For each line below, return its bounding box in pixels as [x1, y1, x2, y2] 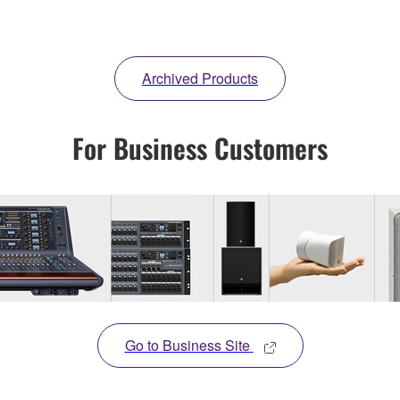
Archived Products [142, 68, 258, 89]
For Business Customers [72, 128, 328, 169]
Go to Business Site [124, 335, 250, 356]
